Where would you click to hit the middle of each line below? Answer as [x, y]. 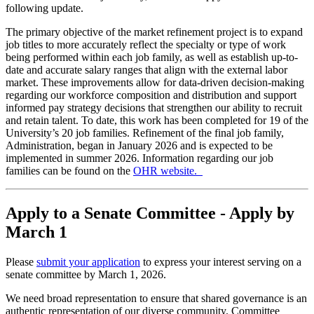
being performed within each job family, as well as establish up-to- [152, 57]
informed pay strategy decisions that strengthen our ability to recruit [154, 108]
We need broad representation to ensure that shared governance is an [156, 298]
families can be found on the [69, 171]
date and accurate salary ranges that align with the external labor [146, 70]
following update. [45, 8]
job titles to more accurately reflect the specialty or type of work [146, 45]
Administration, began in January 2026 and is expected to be [139, 146]
